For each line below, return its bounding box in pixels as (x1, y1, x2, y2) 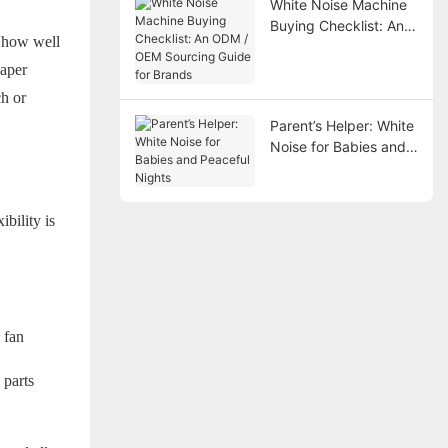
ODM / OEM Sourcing (269, 38, 409, 56)
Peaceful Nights (269, 159, 374, 177)
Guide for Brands (269, 59, 380, 77)
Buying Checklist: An (269, 17, 404, 35)
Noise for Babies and (269, 138, 406, 156)
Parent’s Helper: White (269, 117, 414, 135)
